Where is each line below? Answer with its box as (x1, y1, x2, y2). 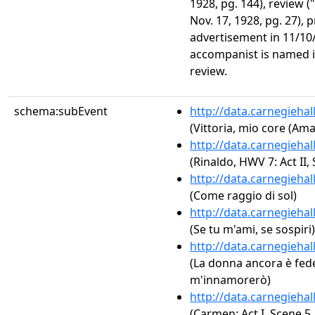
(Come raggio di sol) (190, 188, 297, 203)
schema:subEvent (14, 103, 108, 119)
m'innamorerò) (190, 272, 271, 288)
